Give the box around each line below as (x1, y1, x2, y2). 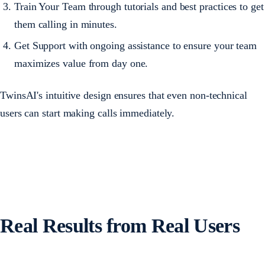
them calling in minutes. (14, 18, 117, 30)
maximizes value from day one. (14, 57, 148, 69)
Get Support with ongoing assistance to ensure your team (14, 40, 257, 51)
